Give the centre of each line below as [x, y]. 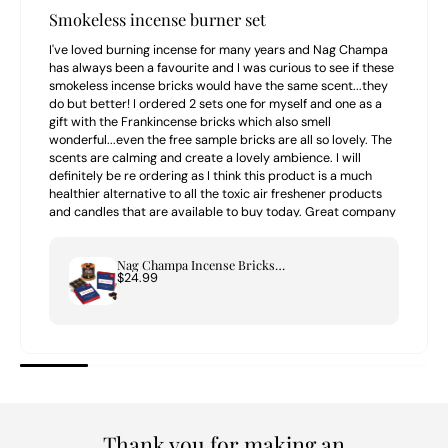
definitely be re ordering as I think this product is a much [210, 175]
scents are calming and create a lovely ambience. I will [205, 157]
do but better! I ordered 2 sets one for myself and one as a [215, 103]
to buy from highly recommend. [139, 229]
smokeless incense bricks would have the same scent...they [218, 85]
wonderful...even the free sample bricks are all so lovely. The [220, 139]
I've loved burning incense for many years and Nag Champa [218, 49]
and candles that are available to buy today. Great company [222, 211]
